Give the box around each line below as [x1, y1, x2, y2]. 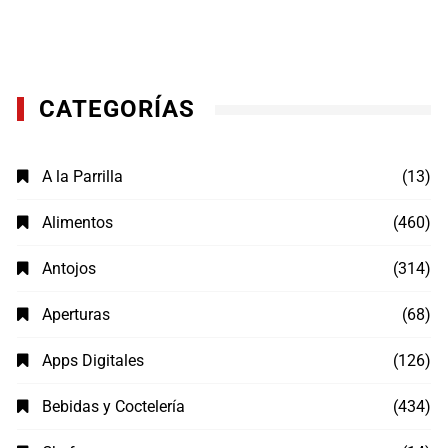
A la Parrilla [42, 167, 124, 187]
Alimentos [42, 213, 114, 233]
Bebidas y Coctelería [42, 397, 186, 417]
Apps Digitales [42, 351, 145, 371]
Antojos [42, 259, 97, 279]
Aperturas [42, 305, 111, 325]
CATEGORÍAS [39, 95, 196, 124]
